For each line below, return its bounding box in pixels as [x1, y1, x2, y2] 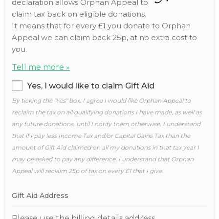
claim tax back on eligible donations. [12, 9, 146, 19]
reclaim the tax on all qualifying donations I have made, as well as [12, 109, 202, 116]
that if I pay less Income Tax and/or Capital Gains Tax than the [12, 132, 190, 140]
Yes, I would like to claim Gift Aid [27, 81, 154, 91]
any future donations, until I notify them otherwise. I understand [12, 120, 200, 128]
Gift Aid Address [12, 191, 68, 200]
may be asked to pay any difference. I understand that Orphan [12, 155, 194, 163]
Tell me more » [12, 63, 70, 72]
